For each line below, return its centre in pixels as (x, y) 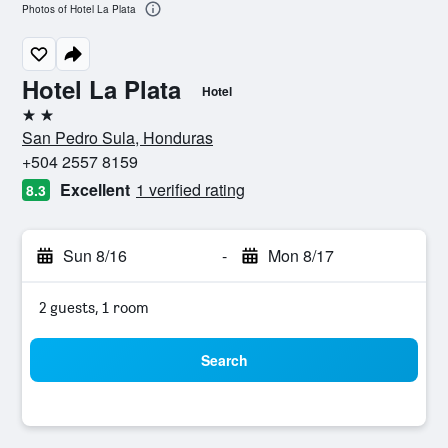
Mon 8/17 (300, 255)
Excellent (95, 189)
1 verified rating (190, 189)
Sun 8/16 (95, 255)
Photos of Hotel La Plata (79, 9)
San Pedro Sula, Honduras (117, 137)
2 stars (44, 122)
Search (224, 360)
